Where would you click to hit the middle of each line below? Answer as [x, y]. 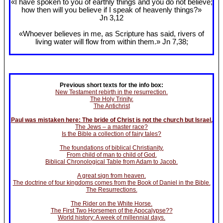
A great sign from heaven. [111, 175]
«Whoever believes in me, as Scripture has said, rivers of [111, 34]
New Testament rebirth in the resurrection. [111, 92]
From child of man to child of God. [111, 155]
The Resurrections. [111, 189]
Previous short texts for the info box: [111, 85]
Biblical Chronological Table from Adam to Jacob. [111, 162]
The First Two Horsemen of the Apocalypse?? [111, 210]
